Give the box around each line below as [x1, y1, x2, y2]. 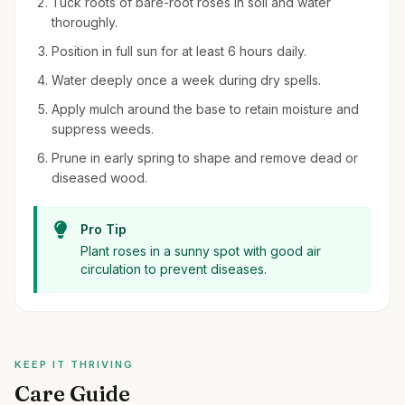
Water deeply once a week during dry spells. [52, 72, 321, 88]
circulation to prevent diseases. [80, 261, 267, 277]
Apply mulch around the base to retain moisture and [52, 101, 359, 117]
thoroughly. [52, 14, 118, 30]
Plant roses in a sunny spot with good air [80, 243, 321, 259]
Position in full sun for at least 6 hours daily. [52, 43, 306, 59]
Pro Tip [80, 221, 127, 237]
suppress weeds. [52, 121, 154, 137]
